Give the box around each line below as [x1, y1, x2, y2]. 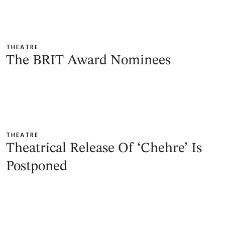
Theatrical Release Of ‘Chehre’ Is [6, 142, 202, 156]
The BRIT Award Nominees [6, 54, 171, 68]
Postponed [6, 160, 67, 174]
